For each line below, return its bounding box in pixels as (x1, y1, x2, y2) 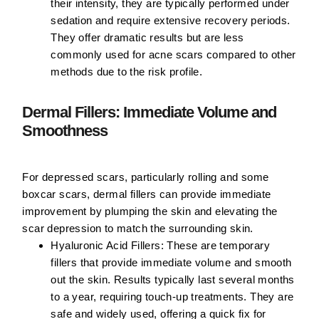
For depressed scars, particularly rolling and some (22, 171, 269, 184)
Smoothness (22, 122, 108, 140)
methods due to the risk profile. (51, 66, 203, 78)
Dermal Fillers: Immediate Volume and (22, 103, 277, 122)
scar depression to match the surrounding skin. (22, 222, 253, 235)
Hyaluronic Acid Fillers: (51, 239, 164, 252)
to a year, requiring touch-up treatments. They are (51, 291, 294, 303)
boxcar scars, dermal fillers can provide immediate (22, 188, 271, 201)
